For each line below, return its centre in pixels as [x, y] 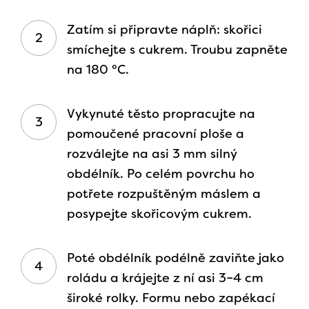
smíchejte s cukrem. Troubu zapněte [177, 50]
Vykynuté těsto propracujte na [161, 114]
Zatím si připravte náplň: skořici [165, 30]
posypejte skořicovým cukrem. [159, 214]
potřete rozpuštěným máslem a [164, 194]
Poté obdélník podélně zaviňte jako [176, 258]
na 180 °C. [98, 70]
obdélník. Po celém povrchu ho [161, 174]
